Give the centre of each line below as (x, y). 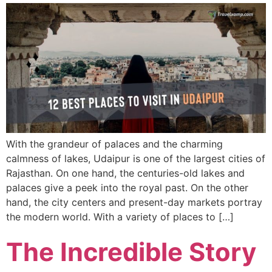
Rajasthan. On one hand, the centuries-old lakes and (125, 173)
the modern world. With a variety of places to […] (120, 217)
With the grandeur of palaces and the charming (114, 144)
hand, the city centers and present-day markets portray (134, 202)
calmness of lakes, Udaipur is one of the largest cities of (136, 159)
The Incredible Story (131, 252)
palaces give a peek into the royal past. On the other (127, 188)
